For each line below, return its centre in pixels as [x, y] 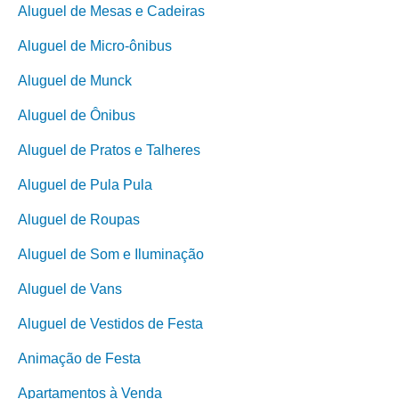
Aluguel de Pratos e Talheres [109, 150]
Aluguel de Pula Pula [85, 185]
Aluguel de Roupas [79, 220]
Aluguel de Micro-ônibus [95, 46]
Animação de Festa [79, 358]
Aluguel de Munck [75, 81]
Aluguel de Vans [70, 289]
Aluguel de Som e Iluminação [111, 254]
